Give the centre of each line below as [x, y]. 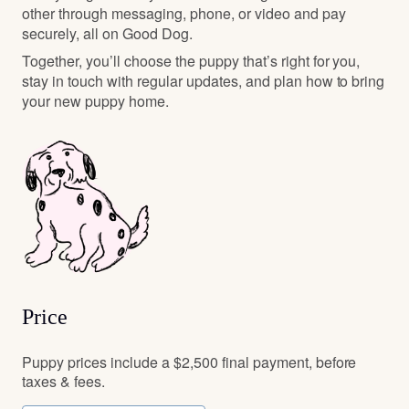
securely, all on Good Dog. [107, 34]
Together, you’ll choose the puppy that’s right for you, [191, 61]
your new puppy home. [95, 101]
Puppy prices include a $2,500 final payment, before [189, 362]
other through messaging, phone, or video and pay [184, 14]
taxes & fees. [63, 381]
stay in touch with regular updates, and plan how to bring [204, 81]
